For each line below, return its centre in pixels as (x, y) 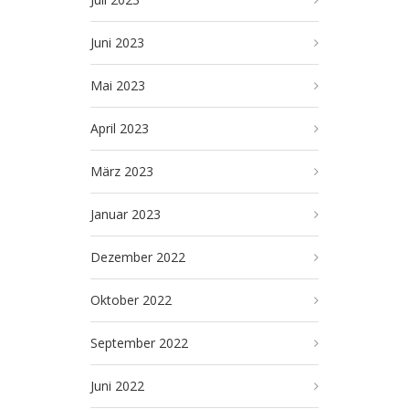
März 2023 (122, 171)
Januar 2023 (126, 214)
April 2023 (120, 128)
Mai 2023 (118, 85)
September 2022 (139, 343)
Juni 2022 (117, 386)
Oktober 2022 (131, 300)
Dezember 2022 (138, 257)
